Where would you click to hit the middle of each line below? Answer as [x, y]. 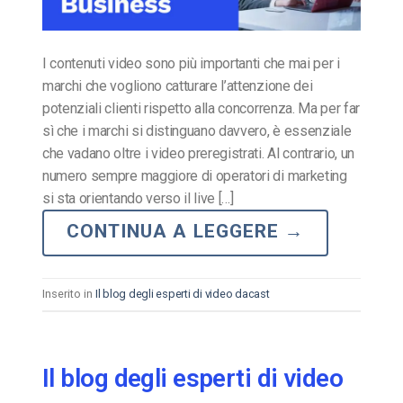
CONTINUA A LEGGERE [175, 231]
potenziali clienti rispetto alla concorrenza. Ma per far [201, 108]
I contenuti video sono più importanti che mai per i [191, 63]
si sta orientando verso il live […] [138, 198]
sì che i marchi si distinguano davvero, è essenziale [197, 130]
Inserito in [69, 293]
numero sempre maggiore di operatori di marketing [195, 175]
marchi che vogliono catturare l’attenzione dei [178, 85]
